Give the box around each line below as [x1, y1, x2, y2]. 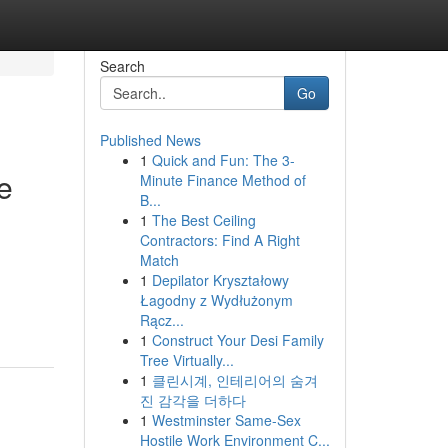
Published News [99, 130, 201, 150]
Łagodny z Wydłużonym [139, 290, 293, 310]
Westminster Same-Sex [151, 410, 301, 430]
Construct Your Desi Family [151, 330, 324, 350]
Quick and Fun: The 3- [151, 150, 295, 170]
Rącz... [139, 310, 184, 330]
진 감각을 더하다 [139, 390, 246, 410]
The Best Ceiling [151, 210, 256, 230]
